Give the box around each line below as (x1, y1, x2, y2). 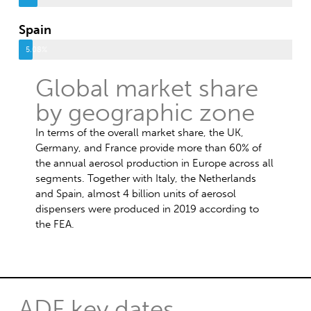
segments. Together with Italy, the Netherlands (35, 171, 256, 185)
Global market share (35, 73, 258, 103)
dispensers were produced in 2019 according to (35, 202, 259, 215)
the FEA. (35, 217, 74, 230)
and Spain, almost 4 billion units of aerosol (35, 187, 236, 200)
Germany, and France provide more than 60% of (35, 141, 262, 154)
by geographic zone (35, 97, 255, 127)
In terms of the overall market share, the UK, (35, 126, 244, 139)
